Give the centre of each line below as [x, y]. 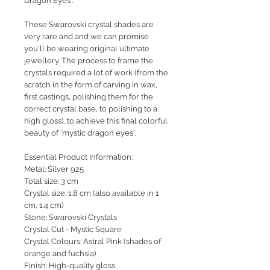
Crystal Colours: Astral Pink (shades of [93, 242]
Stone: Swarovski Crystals [71, 218]
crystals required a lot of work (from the [96, 73]
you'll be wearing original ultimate [87, 49]
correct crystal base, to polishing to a [91, 109]
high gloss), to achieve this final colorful [96, 121]
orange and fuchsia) [60, 254]
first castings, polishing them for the [89, 97]
